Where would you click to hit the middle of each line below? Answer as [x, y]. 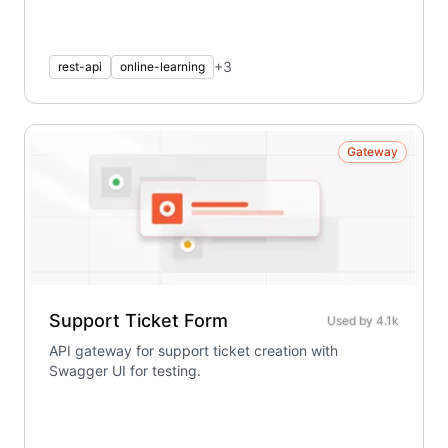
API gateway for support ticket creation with [193, 350]
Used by [351, 320]
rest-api [80, 66]
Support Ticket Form [138, 320]
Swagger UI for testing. [125, 370]
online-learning [162, 66]
